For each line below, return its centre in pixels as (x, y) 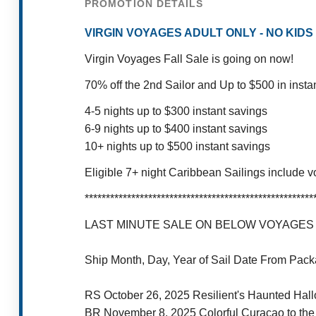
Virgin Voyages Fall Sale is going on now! (189, 59)
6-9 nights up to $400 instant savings (176, 129)
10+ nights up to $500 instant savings (177, 147)
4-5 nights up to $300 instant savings (176, 111)
